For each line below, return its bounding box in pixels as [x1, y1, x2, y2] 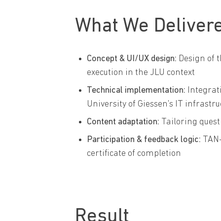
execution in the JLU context [87, 68, 195, 77]
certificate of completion [87, 148, 181, 158]
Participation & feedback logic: [87, 135, 201, 145]
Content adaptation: [87, 117, 159, 127]
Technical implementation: [87, 85, 185, 95]
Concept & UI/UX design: [87, 54, 177, 64]
